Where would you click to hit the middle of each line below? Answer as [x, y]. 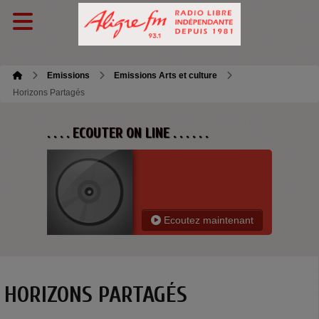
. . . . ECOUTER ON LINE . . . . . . [127, 133]
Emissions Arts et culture [166, 75]
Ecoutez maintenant [207, 220]
